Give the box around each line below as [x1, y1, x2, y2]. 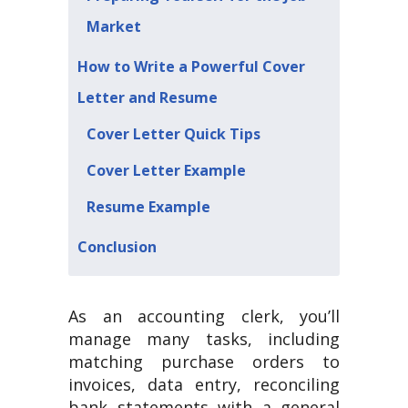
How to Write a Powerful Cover [77, 56, 305, 76]
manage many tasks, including [68, 328, 340, 350]
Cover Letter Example [87, 160, 246, 180]
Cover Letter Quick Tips [87, 124, 260, 144]
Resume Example [87, 197, 210, 217]
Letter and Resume [77, 87, 218, 107]
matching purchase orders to [68, 351, 340, 372]
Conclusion [77, 237, 157, 257]
